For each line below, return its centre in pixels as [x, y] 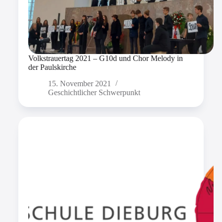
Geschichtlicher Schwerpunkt [94, 93]
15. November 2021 [79, 84]
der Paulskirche [52, 67]
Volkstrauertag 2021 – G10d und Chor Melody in [105, 58]
